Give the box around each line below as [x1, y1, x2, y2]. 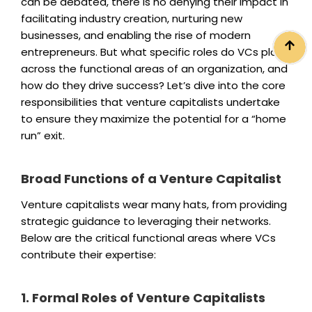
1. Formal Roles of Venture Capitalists [21, 289, 265, 307]
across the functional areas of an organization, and [21, 61, 288, 76]
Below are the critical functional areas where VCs [21, 231, 276, 246]
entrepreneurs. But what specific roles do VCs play [21, 44, 283, 59]
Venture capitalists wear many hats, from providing [21, 197, 287, 212]
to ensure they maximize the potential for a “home [21, 111, 286, 126]
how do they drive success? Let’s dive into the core [21, 77, 286, 93]
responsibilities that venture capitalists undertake [21, 94, 280, 109]
